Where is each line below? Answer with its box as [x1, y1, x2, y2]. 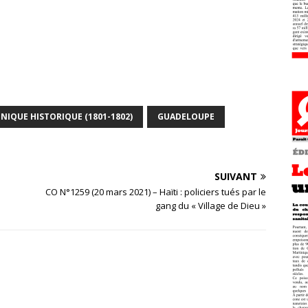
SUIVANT [214, 170, 258, 184]
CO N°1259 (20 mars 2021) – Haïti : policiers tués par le [45, 186, 267, 199]
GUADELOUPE [157, 111, 214, 123]
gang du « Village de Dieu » [155, 199, 267, 212]
